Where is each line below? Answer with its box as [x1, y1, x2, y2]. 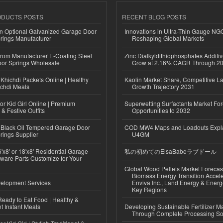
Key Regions [132, 185, 167, 194]
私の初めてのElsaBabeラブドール [124, 147, 217, 156]
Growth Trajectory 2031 [132, 82, 195, 91]
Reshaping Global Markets [132, 34, 204, 43]
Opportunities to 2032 [132, 106, 190, 114]
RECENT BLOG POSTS [122, 12, 186, 21]
